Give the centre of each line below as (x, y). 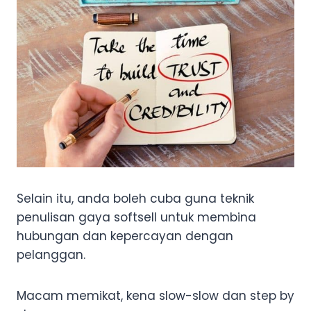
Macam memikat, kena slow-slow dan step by (155, 295)
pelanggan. (51, 254)
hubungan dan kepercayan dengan (125, 236)
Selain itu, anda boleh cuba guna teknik (135, 198)
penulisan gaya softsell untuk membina (136, 217)
